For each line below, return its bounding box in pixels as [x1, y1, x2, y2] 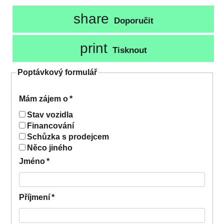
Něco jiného [27, 143, 72, 152]
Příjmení [19, 192, 50, 201]
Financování [27, 121, 74, 130]
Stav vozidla [27, 110, 73, 119]
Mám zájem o [19, 94, 68, 103]
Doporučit [113, 16, 153, 25]
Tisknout [112, 45, 147, 55]
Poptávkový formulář [17, 68, 97, 76]
